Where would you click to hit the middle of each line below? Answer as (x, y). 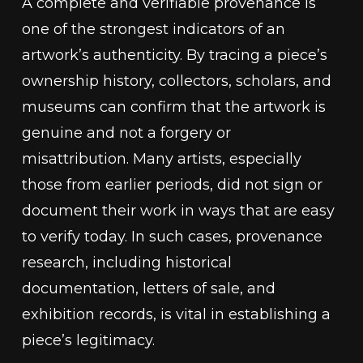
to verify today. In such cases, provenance (172, 237)
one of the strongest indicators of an (153, 29)
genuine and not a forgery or (126, 133)
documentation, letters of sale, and (148, 288)
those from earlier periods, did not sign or (172, 185)
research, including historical (126, 263)
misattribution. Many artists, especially (161, 159)
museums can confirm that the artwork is (173, 107)
